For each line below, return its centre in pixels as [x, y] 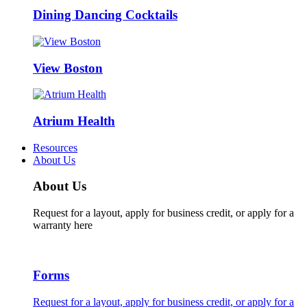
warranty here [63, 225]
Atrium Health [74, 121]
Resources [55, 147]
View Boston [68, 68]
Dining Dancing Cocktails [105, 15]
